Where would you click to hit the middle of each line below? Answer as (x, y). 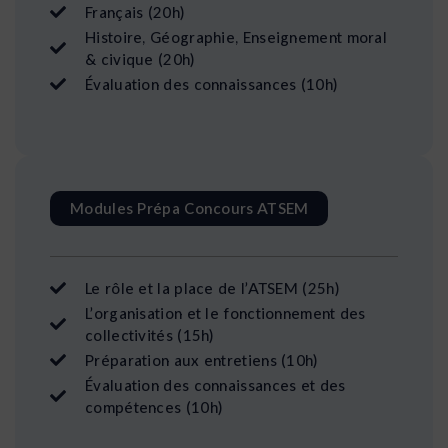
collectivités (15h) (149, 335)
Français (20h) (135, 12)
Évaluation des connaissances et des (215, 385)
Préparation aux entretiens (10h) (201, 360)
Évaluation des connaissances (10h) (211, 84)
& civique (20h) (140, 59)
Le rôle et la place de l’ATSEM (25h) (212, 288)
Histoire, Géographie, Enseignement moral (236, 37)
